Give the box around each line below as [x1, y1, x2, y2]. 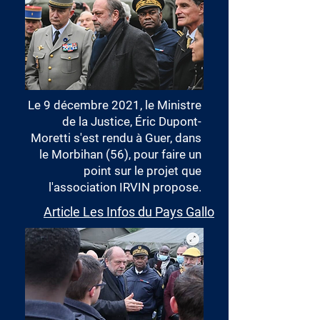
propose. [150, 180, 201, 194]
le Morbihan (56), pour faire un [39, 147, 201, 161]
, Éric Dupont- [130, 114, 201, 129]
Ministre [157, 98, 201, 112]
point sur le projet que [84, 164, 201, 178]
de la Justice [62, 114, 130, 129]
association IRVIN [54, 180, 150, 194]
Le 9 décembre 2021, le [28, 98, 157, 112]
